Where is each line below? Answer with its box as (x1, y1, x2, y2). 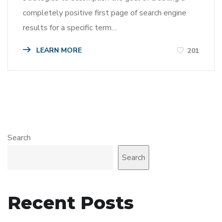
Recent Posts (7, 191, 134, 214)
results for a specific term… (23, 22, 117, 34)
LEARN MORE (34, 46, 82, 55)
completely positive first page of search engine (23, 7, 186, 19)
